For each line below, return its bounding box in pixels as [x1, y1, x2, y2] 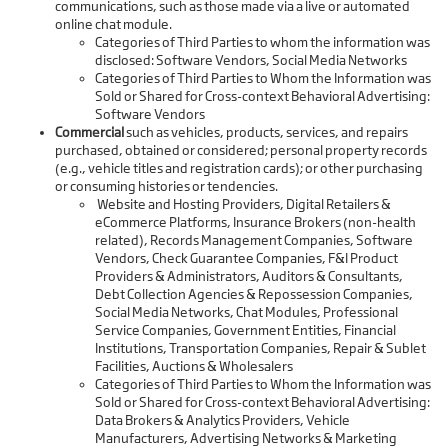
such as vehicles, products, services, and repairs [124, 124, 408, 141]
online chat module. [55, 16, 176, 33]
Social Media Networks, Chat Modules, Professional [95, 304, 398, 321]
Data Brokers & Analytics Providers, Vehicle [95, 412, 350, 429]
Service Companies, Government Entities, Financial [95, 322, 396, 339]
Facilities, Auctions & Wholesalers [95, 358, 293, 375]
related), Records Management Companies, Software [95, 232, 413, 249]
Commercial [55, 124, 124, 141]
